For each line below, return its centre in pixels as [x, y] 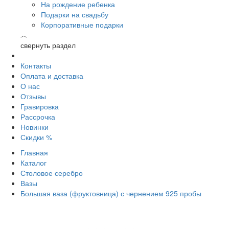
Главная [34, 152]
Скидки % [36, 137]
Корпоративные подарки [82, 25]
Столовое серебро [52, 173]
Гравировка [40, 106]
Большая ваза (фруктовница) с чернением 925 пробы [111, 193]
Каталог [33, 163]
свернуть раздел [48, 45]
